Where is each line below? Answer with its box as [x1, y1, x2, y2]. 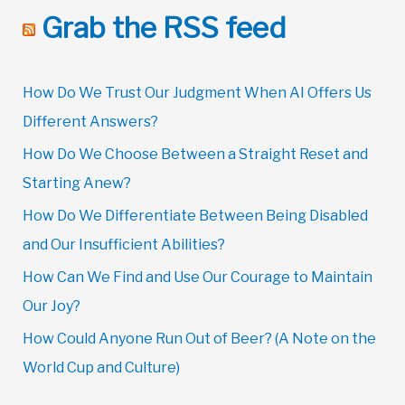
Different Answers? [22, 112, 158, 130]
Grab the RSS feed [41, 9, 287, 45]
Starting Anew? [22, 174, 131, 192]
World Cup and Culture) [22, 358, 180, 376]
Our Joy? [22, 297, 80, 315]
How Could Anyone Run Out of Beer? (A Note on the [22, 329, 376, 347]
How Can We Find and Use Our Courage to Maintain [22, 268, 372, 286]
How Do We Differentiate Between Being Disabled [22, 206, 368, 224]
